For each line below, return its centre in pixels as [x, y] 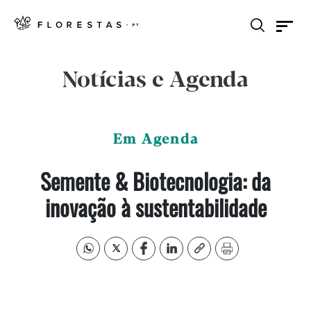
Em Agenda [155, 140]
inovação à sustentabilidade [155, 207]
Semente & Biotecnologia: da [155, 181]
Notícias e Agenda [155, 81]
